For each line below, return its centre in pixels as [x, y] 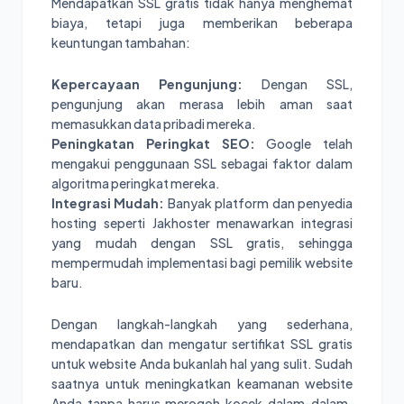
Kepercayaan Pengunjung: [147, 84]
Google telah [303, 144]
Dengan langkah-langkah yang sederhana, [202, 324]
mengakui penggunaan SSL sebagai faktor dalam [202, 164]
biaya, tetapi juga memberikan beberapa [202, 23]
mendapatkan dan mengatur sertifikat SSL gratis [202, 344]
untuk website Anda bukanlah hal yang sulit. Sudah [202, 364]
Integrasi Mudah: [108, 203]
